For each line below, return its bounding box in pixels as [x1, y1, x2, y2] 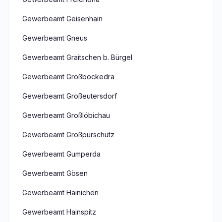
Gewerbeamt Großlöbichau [22, 111, 110, 119]
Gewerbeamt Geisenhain [22, 14, 103, 23]
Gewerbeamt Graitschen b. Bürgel [22, 53, 132, 61]
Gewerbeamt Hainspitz [22, 208, 96, 216]
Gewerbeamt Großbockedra [22, 72, 114, 81]
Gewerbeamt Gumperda [22, 150, 101, 158]
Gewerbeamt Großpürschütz [22, 130, 114, 139]
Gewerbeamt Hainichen [22, 188, 99, 197]
